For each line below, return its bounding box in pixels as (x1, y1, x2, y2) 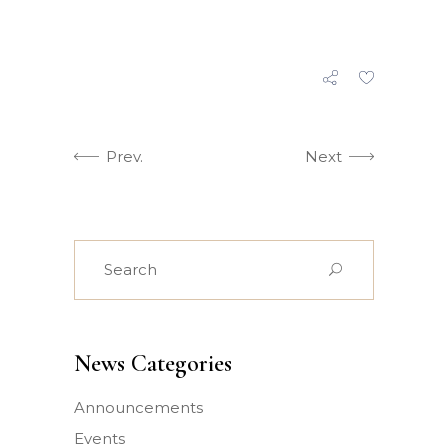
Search (73, 242, 126, 262)
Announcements (74, 397, 203, 417)
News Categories (74, 348, 232, 378)
